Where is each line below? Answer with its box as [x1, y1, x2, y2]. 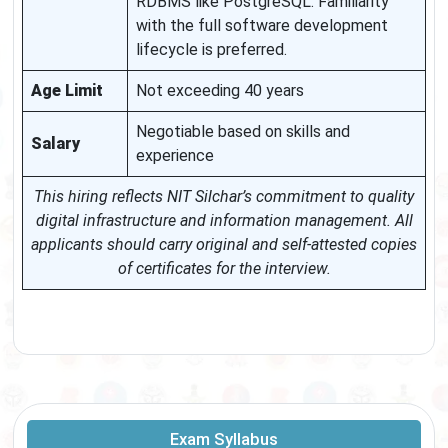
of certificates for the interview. [117, 259, 331, 279]
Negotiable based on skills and [136, 122, 350, 142]
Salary [31, 134, 80, 154]
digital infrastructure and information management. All [35, 211, 413, 231]
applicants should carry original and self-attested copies [31, 235, 417, 255]
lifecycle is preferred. [136, 40, 287, 60]
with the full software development [136, 16, 388, 36]
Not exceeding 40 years [136, 81, 304, 101]
